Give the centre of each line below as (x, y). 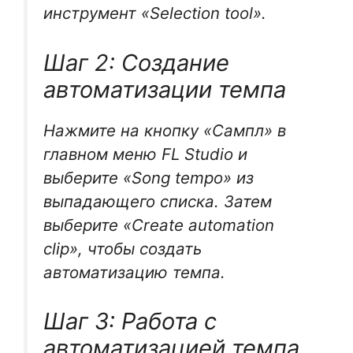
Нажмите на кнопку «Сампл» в (165, 130)
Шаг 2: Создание (136, 62)
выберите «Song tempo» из (149, 177)
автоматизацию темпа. (134, 272)
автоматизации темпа (165, 89)
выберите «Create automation (159, 225)
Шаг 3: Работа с (130, 321)
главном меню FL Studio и (145, 154)
